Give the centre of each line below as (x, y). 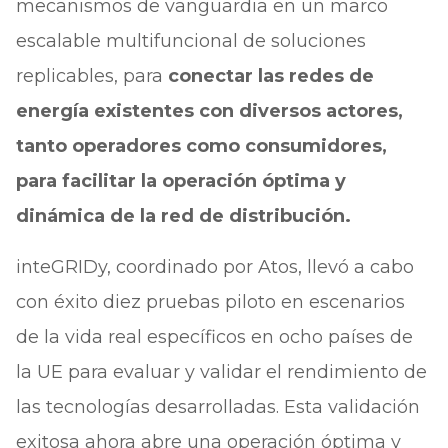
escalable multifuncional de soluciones (190, 41)
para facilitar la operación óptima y (180, 181)
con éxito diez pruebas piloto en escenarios (210, 302)
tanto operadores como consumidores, (201, 146)
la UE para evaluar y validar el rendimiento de (221, 372)
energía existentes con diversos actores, (209, 111)
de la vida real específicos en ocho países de (214, 337)
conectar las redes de (270, 76)
